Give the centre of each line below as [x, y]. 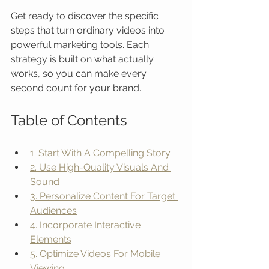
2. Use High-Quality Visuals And [101, 167]
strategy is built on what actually [83, 59]
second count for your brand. [76, 88]
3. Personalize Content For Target [104, 196]
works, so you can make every [80, 74]
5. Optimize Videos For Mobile [96, 254]
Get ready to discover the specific [86, 16]
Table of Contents [69, 120]
